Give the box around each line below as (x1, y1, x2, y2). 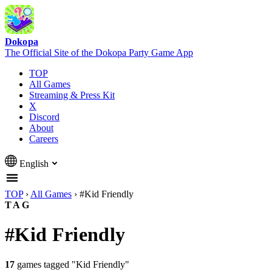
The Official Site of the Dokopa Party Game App (5, 47, 193, 58)
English (19, 158, 49, 169)
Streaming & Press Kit (29, 90, 115, 100)
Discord (29, 112, 59, 122)
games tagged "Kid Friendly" (15, 259, 130, 270)
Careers (29, 134, 58, 144)
